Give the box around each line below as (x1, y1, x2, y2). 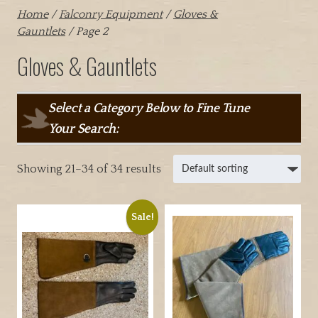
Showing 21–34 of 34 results (16, 162, 161, 175)
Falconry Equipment (58, 8, 163, 21)
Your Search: (48, 121, 119, 137)
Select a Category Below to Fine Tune (48, 100, 250, 116)
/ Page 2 (65, 25, 109, 38)
